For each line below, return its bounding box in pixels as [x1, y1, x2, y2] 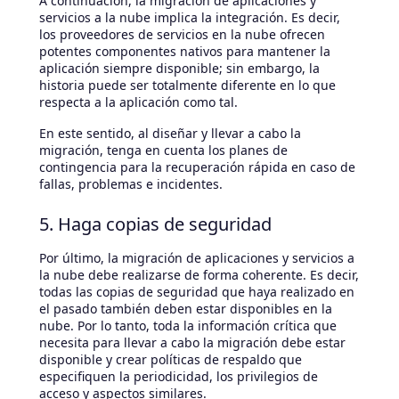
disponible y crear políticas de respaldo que [39, 350, 302, 368]
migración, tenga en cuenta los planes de [39, 141, 288, 159]
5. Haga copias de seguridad [39, 211, 272, 236]
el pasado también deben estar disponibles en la [39, 299, 332, 317]
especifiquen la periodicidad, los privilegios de [39, 367, 318, 385]
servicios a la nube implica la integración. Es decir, [39, 8, 340, 26]
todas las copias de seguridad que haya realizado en [39, 282, 354, 300]
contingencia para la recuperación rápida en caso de [39, 158, 355, 175]
